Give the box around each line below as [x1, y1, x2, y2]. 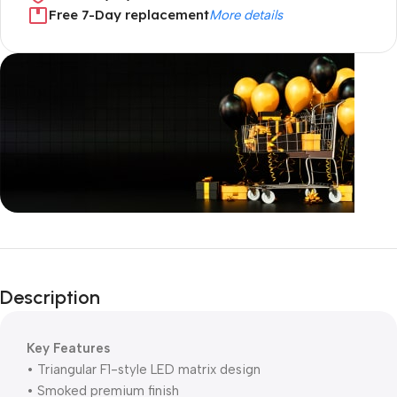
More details [209, 7, 283, 23]
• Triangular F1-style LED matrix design [27, 362, 261, 378]
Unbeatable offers [27, 242, 137, 258]
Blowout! [27, 285, 101, 309]
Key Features [27, 340, 110, 356]
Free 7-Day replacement [49, 6, 209, 23]
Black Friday [27, 261, 134, 284]
